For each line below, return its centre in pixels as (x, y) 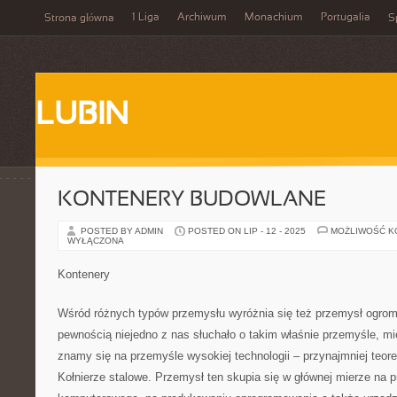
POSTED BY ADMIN (123, 231)
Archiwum (202, 18)
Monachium (274, 18)
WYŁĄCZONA (96, 241)
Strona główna (79, 19)
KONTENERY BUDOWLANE (192, 200)
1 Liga (146, 18)
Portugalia (346, 18)
